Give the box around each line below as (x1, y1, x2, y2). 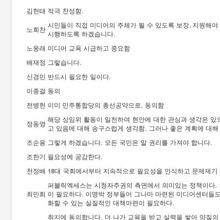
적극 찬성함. (48, 6, 83, 15)
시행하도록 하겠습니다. (48, 29, 115, 38)
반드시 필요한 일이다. (48, 72, 111, 81)
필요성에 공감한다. (48, 152, 103, 161)
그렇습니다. (48, 57, 82, 67)
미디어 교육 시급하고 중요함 (48, 43, 130, 53)
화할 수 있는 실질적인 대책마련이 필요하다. (48, 198, 174, 207)
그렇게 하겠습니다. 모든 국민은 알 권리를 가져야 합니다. (48, 137, 212, 147)
